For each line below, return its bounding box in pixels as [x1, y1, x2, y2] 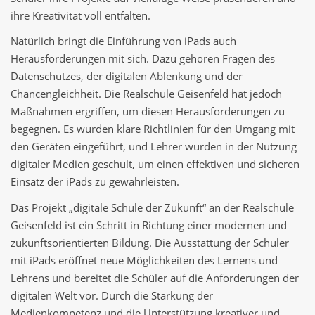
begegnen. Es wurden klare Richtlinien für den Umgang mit [11, 122, 295, 136]
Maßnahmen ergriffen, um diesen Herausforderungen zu [11, 104, 285, 119]
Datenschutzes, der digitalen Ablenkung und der [11, 69, 243, 84]
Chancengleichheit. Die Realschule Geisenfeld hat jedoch [11, 86, 282, 101]
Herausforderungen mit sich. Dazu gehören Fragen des [11, 51, 275, 66]
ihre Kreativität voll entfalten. [11, 8, 150, 22]
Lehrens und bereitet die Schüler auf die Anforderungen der [11, 270, 299, 285]
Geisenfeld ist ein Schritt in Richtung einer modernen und [11, 217, 287, 232]
